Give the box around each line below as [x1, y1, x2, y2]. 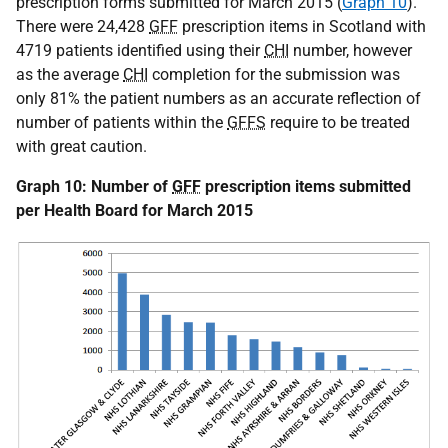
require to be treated [266, 112, 410, 132]
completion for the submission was [148, 64, 400, 84]
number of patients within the [16, 112, 227, 132]
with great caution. [16, 136, 147, 156]
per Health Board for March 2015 [16, 200, 253, 220]
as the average [16, 64, 123, 84]
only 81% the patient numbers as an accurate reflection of [16, 88, 421, 108]
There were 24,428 [16, 16, 149, 36]
